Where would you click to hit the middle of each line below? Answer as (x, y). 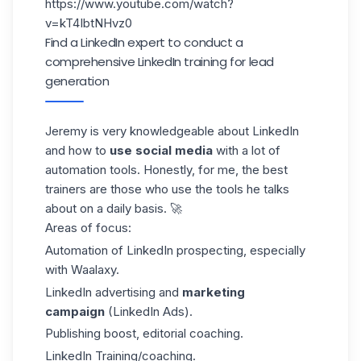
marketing (214, 292)
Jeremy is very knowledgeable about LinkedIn (172, 131)
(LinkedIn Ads (146, 311)
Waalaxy (93, 269)
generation (77, 81)
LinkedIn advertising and (114, 292)
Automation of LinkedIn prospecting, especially (175, 250)
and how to (77, 150)
